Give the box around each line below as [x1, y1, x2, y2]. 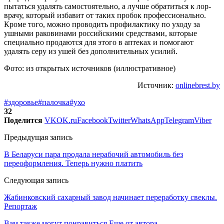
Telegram [164, 115, 194, 124]
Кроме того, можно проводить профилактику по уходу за [4, 19, 200, 28]
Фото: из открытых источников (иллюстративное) [4, 63, 175, 72]
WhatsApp [130, 115, 164, 124]
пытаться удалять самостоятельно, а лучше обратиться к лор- [4, 1, 211, 10]
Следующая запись [4, 175, 68, 184]
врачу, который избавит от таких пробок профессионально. [4, 10, 206, 19]
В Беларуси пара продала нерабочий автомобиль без [4, 149, 183, 158]
